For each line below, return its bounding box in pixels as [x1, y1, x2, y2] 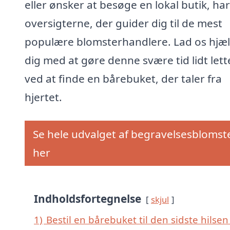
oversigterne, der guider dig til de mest [25, 16, 222, 31]
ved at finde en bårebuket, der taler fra [25, 71, 222, 86]
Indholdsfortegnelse [34, 191, 141, 206]
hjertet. [25, 90, 62, 105]
